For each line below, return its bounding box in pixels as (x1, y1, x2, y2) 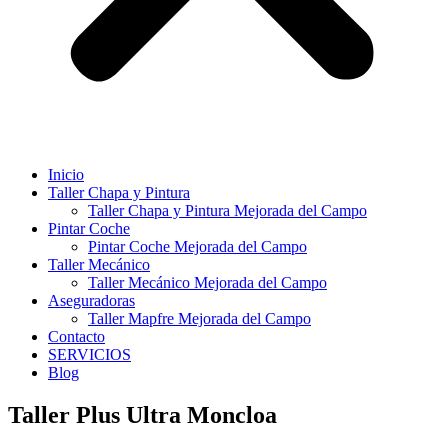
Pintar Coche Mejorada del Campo (88, 237, 307, 255)
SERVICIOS (48, 345, 131, 363)
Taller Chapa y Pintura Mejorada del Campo (88, 201, 367, 219)
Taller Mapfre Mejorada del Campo (88, 309, 311, 327)
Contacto (48, 327, 105, 345)
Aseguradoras (48, 291, 135, 309)
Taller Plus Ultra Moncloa (8, 401, 277, 428)
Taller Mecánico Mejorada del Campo (88, 273, 327, 291)
